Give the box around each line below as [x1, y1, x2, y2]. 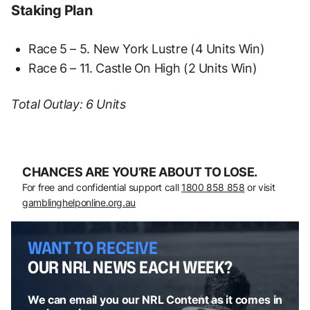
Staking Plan [11, 1, 93, 19]
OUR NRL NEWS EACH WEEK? [28, 255, 232, 279]
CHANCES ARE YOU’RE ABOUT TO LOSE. [22, 164, 258, 179]
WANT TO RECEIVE [28, 235, 158, 259]
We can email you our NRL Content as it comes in [28, 292, 282, 307]
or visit [244, 181, 275, 193]
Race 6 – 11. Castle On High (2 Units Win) [28, 60, 257, 75]
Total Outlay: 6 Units [11, 96, 126, 111]
